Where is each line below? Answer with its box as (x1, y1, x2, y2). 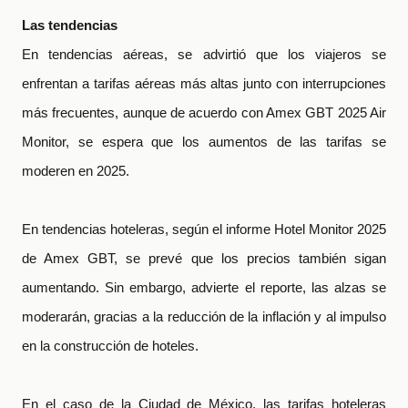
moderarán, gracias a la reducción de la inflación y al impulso (22, 309, 386, 324)
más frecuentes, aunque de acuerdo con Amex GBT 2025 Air (22, 105, 386, 120)
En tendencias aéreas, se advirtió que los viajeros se (22, 46, 386, 62)
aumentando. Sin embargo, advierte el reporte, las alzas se (22, 280, 386, 295)
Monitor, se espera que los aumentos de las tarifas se (22, 134, 386, 149)
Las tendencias (22, 17, 117, 33)
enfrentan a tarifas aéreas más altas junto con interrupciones (22, 76, 386, 91)
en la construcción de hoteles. (22, 338, 199, 353)
